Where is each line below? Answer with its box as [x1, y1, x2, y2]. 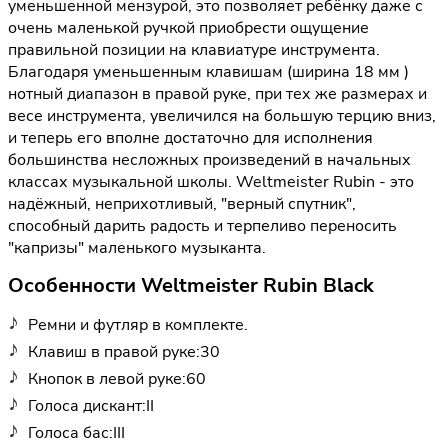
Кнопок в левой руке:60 [28, 367, 206, 390]
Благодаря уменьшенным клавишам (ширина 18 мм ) [8, 61, 409, 84]
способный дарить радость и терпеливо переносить [8, 215, 397, 238]
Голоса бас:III [28, 421, 125, 444]
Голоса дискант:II [28, 394, 154, 417]
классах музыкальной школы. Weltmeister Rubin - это [8, 171, 414, 194]
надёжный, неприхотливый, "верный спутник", [8, 193, 356, 216]
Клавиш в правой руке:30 [28, 340, 220, 363]
